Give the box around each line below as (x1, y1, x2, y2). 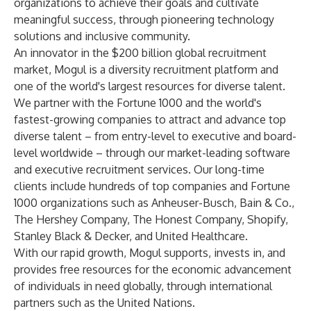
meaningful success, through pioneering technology (14, 12, 274, 26)
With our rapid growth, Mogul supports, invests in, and (14, 246, 285, 260)
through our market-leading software (103, 146, 290, 160)
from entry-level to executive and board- (92, 129, 296, 143)
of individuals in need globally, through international (14, 279, 272, 293)
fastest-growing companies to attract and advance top (14, 112, 286, 126)
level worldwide (14, 146, 96, 160)
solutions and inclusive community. (14, 29, 190, 43)
